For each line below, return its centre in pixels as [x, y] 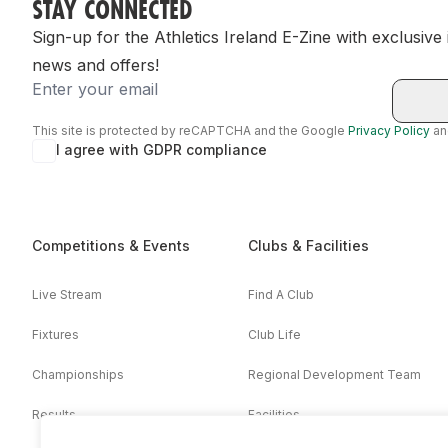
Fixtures [55, 335]
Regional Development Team [334, 375]
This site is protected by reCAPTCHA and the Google [190, 131]
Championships [78, 375]
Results [54, 415]
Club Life [274, 335]
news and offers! [95, 65]
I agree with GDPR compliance [161, 150]
